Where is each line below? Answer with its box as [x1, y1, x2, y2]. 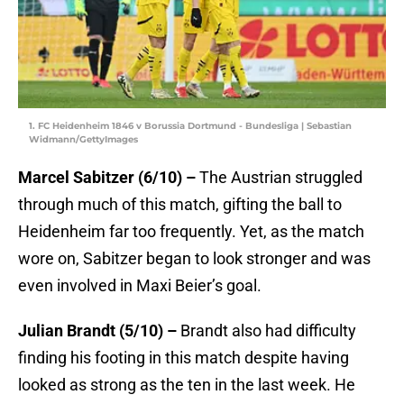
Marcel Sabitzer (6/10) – [18, 168, 199, 188]
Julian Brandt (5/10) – [18, 321, 180, 341]
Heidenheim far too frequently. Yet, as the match [18, 222, 364, 242]
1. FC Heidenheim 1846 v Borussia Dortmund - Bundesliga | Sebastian [29, 120, 352, 133]
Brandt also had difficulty [180, 321, 356, 341]
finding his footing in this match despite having [18, 348, 349, 368]
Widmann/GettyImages [29, 133, 138, 146]
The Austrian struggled [199, 168, 363, 188]
